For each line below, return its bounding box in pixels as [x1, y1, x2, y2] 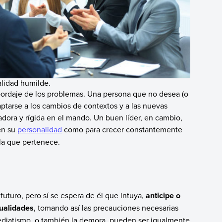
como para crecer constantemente [61, 123, 182, 135]
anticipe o [145, 189, 180, 201]
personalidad [17, 123, 62, 135]
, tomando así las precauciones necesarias [33, 202, 178, 213]
